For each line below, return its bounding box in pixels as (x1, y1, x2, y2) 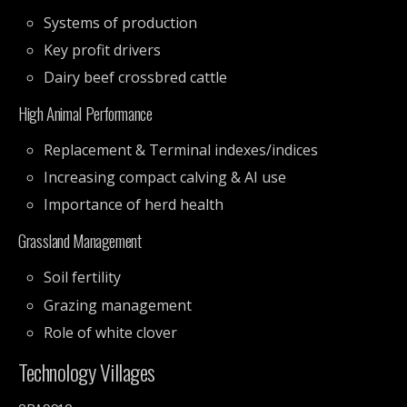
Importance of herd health (44, 194, 224, 215)
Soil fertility (44, 267, 122, 288)
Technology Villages (18, 354, 155, 388)
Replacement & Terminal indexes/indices (44, 140, 319, 161)
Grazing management (44, 294, 193, 315)
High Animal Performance (18, 101, 153, 126)
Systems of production (44, 12, 198, 33)
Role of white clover (44, 322, 178, 342)
